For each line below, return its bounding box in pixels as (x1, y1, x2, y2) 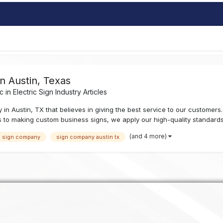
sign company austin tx (56, 133, 120, 140)
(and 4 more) (129, 132, 169, 140)
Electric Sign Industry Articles (13, 88, 108, 97)
